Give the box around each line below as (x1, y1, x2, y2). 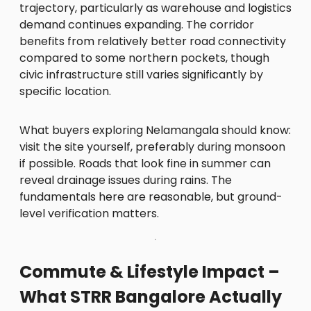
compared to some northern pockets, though (19, 49, 269, 66)
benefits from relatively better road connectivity (19, 33, 286, 49)
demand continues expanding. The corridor (19, 16, 254, 33)
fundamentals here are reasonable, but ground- (19, 188, 283, 205)
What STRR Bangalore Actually (19, 285, 282, 308)
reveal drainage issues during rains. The (19, 171, 232, 188)
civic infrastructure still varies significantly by (19, 66, 263, 83)
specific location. (19, 83, 111, 99)
